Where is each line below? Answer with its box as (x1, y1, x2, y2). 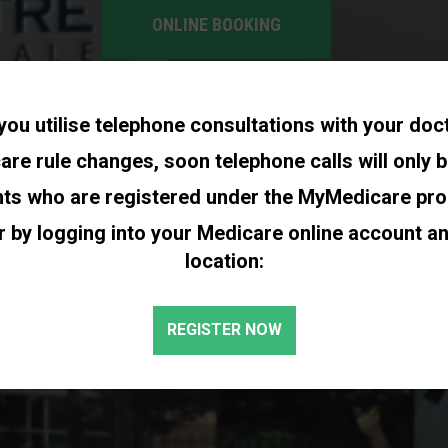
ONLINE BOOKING (152, 14, 281, 36)
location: (184, 249, 264, 273)
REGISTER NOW (166, 320, 282, 339)
